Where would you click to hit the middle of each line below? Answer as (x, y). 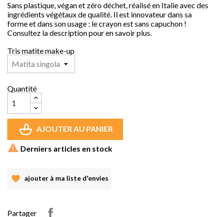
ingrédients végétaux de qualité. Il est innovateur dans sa (100, 14)
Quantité (22, 88)
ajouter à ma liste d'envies (66, 178)
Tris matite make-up (41, 50)
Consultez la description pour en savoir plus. (79, 32)
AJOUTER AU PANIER (75, 128)
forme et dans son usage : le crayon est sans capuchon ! (97, 23)
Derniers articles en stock (66, 148)
